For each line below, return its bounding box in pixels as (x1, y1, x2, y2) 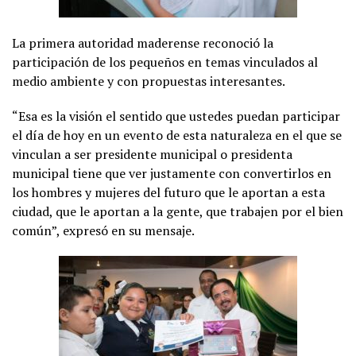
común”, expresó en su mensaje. (12, 222, 195, 240)
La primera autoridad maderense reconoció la (12, 34, 273, 52)
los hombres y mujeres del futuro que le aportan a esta (12, 184, 325, 202)
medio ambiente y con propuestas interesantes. (12, 72, 285, 91)
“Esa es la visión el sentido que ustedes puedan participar (12, 107, 340, 126)
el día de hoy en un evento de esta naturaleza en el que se (12, 126, 342, 145)
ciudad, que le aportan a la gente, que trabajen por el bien (12, 203, 343, 221)
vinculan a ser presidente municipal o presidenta (12, 145, 292, 164)
